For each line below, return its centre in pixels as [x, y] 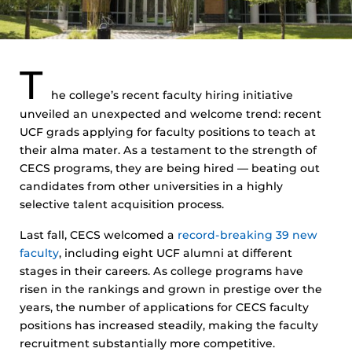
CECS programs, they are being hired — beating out [170, 168]
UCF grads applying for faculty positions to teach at [168, 132]
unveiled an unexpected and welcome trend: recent [170, 114]
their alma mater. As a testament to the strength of [168, 150]
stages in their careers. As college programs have [161, 271]
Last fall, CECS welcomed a [99, 235]
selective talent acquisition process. [122, 204]
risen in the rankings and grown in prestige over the [171, 289]
